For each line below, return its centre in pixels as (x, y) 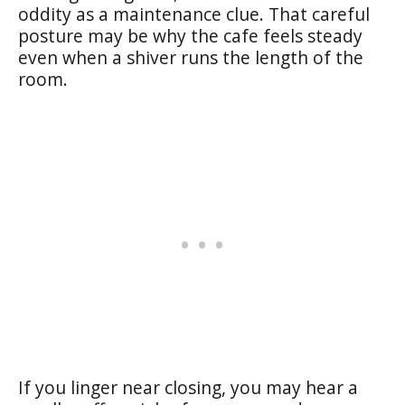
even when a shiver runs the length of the (191, 57)
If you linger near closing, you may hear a (188, 387)
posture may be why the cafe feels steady (190, 35)
